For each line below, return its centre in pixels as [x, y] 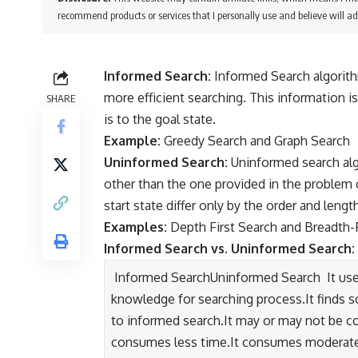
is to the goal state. [161, 119]
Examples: [135, 227]
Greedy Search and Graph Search [257, 141]
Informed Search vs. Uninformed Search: [229, 249]
